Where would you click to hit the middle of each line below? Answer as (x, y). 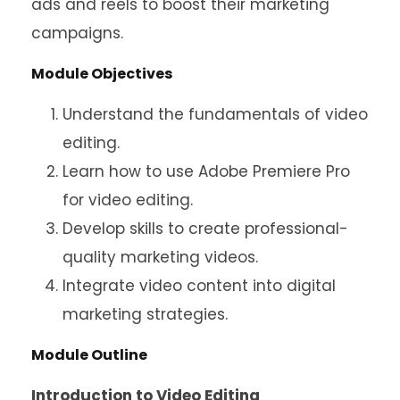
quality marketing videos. (160, 258)
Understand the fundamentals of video (215, 115)
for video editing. (128, 200)
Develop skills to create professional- (205, 229)
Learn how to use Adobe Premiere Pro (206, 172)
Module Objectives (102, 74)
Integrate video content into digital (199, 286)
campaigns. (77, 33)
